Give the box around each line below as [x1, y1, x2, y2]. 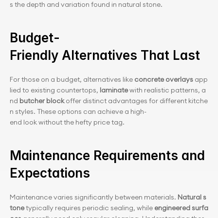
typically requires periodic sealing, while [24, 203, 154, 212]
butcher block [19, 96, 64, 105]
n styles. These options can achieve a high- [10, 107, 146, 116]
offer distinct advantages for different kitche [64, 96, 208, 105]
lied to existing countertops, [10, 86, 100, 94]
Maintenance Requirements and [10, 148, 208, 163]
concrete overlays [134, 75, 193, 84]
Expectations [10, 165, 90, 181]
